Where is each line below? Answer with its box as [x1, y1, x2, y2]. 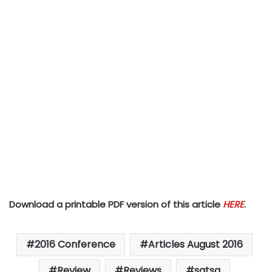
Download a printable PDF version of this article [9, 198, 223, 211]
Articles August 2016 [148, 237, 243, 251]
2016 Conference [35, 237, 115, 251]
